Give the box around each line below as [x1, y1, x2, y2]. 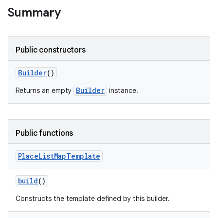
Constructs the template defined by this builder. [16, 194, 170, 203]
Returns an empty [16, 86, 73, 95]
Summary [8, 5, 61, 20]
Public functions [16, 128, 73, 138]
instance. [107, 86, 138, 95]
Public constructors [16, 45, 86, 55]
